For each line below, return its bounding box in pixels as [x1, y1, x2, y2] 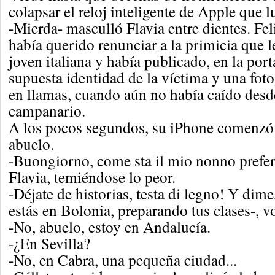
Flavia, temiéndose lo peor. [9, 166, 176, 187]
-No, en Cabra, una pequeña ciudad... [9, 249, 237, 270]
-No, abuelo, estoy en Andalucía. [9, 216, 211, 237]
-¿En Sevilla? [9, 233, 90, 254]
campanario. [9, 100, 85, 121]
